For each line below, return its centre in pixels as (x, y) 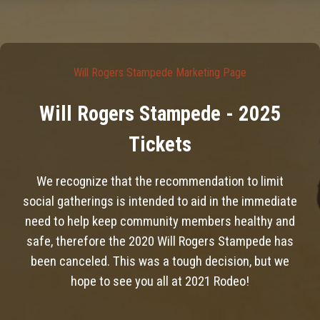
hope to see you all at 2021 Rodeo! (160, 281)
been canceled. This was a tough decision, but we (160, 261)
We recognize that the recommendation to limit (160, 181)
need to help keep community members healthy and (160, 221)
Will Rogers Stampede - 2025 (160, 114)
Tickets (160, 144)
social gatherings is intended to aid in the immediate (160, 201)
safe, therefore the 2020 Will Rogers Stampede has (160, 241)
